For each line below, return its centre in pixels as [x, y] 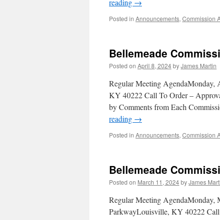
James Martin [199, 66]
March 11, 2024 [158, 182]
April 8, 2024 [154, 66]
